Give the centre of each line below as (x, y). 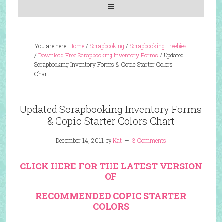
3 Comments (149, 140)
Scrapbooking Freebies (158, 46)
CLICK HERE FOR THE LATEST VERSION (111, 166)
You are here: (52, 46)
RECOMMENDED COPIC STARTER (111, 196)
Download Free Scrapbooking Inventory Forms (98, 55)
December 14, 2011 (80, 140)
